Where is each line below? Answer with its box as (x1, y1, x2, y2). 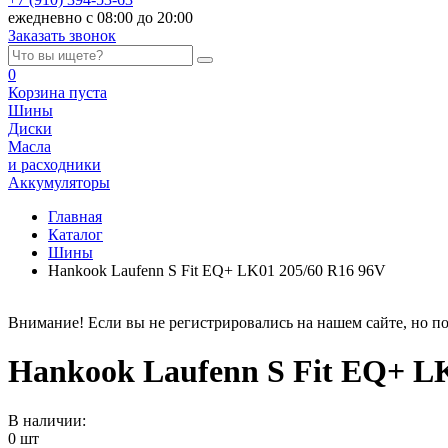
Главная (48, 208, 102, 225)
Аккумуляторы (8, 174, 110, 191)
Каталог (48, 226, 103, 243)
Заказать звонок (8, 27, 116, 44)
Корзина (8, 84, 69, 101)
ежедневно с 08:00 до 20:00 (8, 9, 193, 26)
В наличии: (8, 411, 86, 429)
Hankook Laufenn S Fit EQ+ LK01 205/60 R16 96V (48, 262, 386, 279)
